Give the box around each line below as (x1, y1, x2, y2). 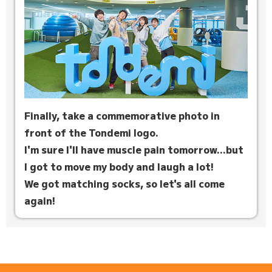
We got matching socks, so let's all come (24, 175, 225, 191)
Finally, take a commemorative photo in (24, 107, 220, 123)
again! (24, 192, 55, 208)
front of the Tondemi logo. (24, 124, 158, 140)
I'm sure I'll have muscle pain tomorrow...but (24, 141, 243, 157)
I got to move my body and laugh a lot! (24, 158, 214, 174)
